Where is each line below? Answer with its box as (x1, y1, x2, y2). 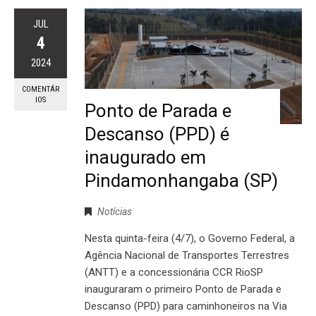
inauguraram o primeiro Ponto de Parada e (85, 283, 281, 296)
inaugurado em (85, 147, 206, 169)
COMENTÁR (22, 85, 59, 95)
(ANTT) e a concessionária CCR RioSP (85, 266, 263, 279)
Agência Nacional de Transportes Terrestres (85, 249, 289, 262)
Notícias (97, 206, 132, 218)
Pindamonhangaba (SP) (85, 170, 278, 192)
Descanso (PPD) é (85, 123, 229, 145)
